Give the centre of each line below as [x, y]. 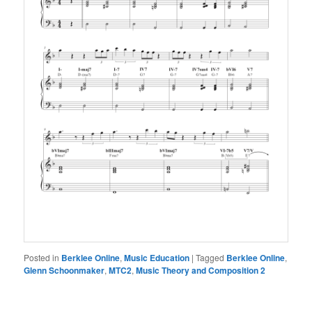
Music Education [157, 257]
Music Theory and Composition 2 [201, 270]
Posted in [42, 257]
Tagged [210, 257]
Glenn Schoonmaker [64, 270]
